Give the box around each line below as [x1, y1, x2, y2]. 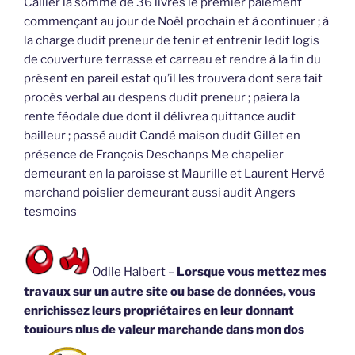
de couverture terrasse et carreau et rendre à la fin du [24, 52, 321, 67]
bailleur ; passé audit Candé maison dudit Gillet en [24, 128, 300, 143]
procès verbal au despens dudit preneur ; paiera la [24, 90, 300, 105]
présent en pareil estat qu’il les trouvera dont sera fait [24, 71, 323, 86]
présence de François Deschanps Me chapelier [24, 147, 284, 162]
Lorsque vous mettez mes [177, 265, 326, 280]
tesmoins [24, 204, 77, 219]
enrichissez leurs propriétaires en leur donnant [24, 303, 294, 318]
